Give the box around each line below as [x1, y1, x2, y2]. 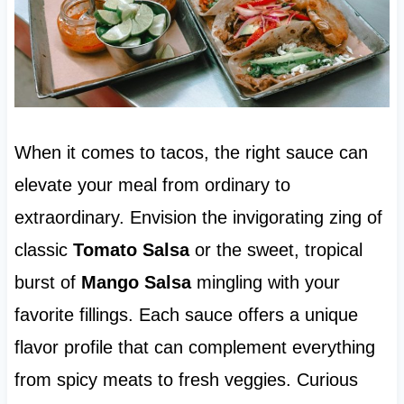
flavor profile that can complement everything [14, 337, 375, 358]
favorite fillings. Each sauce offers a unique [14, 305, 358, 326]
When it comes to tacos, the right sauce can [14, 142, 368, 163]
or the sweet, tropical [188, 240, 363, 261]
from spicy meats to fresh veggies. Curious [14, 370, 358, 390]
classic [14, 240, 73, 261]
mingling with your [190, 272, 340, 293]
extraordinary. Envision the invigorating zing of [14, 207, 382, 228]
